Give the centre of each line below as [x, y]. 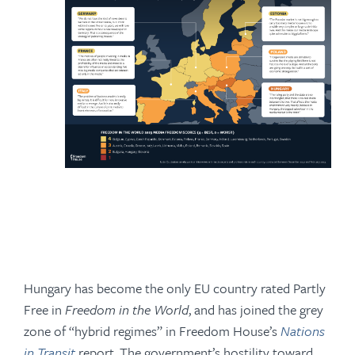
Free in [44, 309]
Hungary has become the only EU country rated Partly [175, 288]
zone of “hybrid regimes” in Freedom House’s [152, 331]
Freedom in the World [127, 309]
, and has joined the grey [256, 309]
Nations [303, 331]
